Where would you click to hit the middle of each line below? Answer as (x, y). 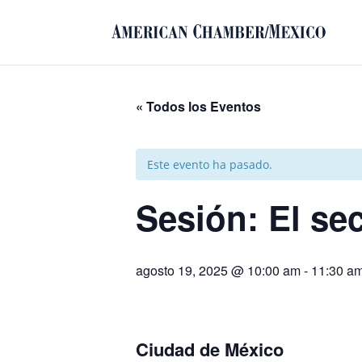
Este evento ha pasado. (210, 164)
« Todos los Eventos (198, 106)
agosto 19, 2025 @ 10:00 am (218, 270)
